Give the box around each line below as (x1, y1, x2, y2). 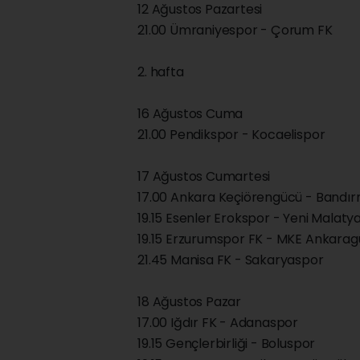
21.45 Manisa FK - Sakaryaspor (137, 251, 324, 270)
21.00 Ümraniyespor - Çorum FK (137, 21, 333, 40)
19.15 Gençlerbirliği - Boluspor (137, 334, 316, 354)
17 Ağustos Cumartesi (137, 167, 271, 186)
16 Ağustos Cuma (137, 104, 243, 124)
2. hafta (137, 63, 184, 82)
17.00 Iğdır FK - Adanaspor (137, 313, 299, 333)
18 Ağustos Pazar (137, 292, 242, 312)
